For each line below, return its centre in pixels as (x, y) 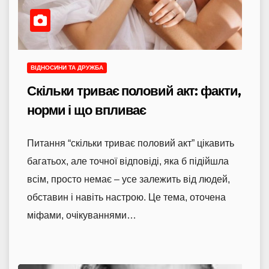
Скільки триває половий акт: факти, (134, 91)
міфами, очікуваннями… (82, 215)
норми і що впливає (87, 110)
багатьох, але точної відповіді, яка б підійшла (128, 161)
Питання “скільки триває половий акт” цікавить (131, 143)
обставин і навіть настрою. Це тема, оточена (126, 197)
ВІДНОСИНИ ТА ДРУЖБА (67, 67)
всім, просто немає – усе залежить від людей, (128, 179)
